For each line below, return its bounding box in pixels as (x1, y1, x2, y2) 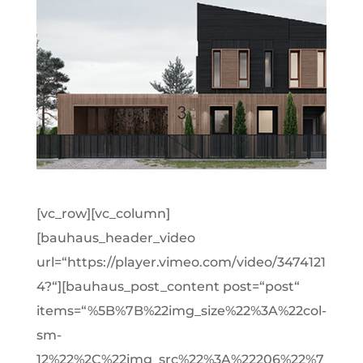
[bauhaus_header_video (36, 230, 195, 246)
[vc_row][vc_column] (36, 206, 170, 222)
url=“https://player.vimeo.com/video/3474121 (36, 254, 326, 271)
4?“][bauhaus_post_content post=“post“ (36, 279, 300, 295)
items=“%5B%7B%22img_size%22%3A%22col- (36, 303, 327, 319)
